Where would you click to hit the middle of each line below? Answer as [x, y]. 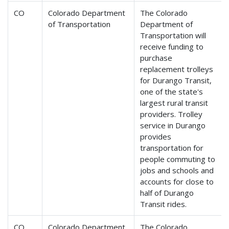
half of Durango [167, 193]
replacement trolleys [177, 69]
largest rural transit [174, 103]
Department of [167, 24]
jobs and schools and [177, 170]
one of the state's [172, 92]
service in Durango [173, 125]
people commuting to [178, 159]
